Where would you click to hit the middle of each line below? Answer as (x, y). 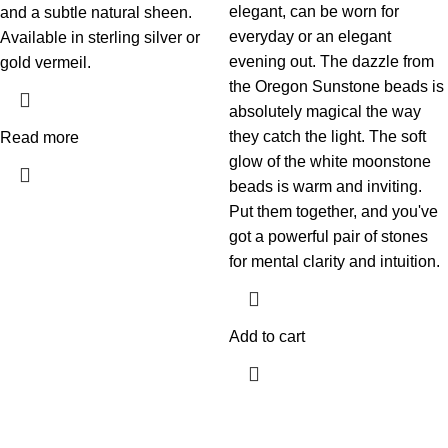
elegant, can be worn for (314, 11)
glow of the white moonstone (330, 161)
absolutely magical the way (325, 111)
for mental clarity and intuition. (334, 261)
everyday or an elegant (310, 36)
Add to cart (267, 336)
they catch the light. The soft (327, 136)
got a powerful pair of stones (328, 236)
